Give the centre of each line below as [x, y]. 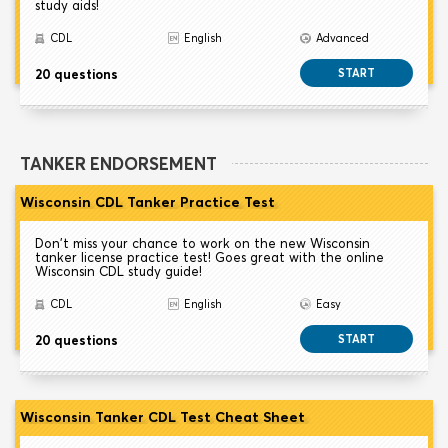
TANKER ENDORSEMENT [118, 164]
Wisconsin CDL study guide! [118, 271]
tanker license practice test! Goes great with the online [209, 257]
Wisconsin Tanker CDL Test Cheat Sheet [162, 417]
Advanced [343, 38]
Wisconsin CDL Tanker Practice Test [147, 202]
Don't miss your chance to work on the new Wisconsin [202, 243]
